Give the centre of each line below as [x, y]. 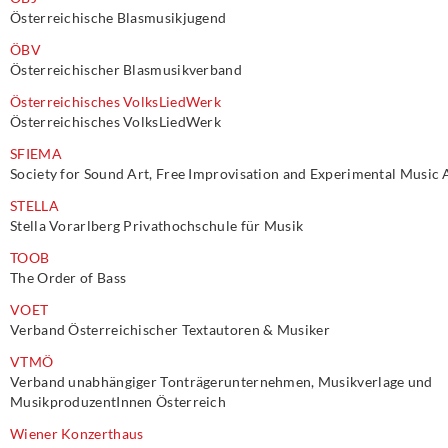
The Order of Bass [68, 277]
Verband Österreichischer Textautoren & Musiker [170, 329]
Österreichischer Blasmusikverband [126, 69]
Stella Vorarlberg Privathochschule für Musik [157, 225]
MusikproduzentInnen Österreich [118, 401]
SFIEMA [36, 153]
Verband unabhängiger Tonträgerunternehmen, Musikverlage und [221, 381]
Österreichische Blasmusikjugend [118, 17]
